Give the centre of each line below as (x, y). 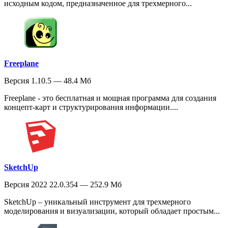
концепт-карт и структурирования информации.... (91, 107)
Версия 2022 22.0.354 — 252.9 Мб (63, 184)
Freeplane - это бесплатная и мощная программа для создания (110, 98)
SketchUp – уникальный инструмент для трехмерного (97, 202)
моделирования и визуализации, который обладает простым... (112, 211)
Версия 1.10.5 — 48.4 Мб (48, 80)
